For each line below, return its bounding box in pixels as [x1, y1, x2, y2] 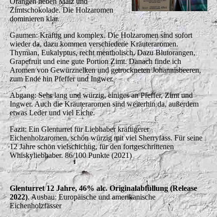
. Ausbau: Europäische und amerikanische [28, 192, 155, 201]
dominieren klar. [10, 14, 59, 23]
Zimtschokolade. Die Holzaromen [10, 5, 113, 14]
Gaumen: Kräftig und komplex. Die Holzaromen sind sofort [10, 31, 192, 39]
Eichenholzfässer [10, 201, 62, 210]
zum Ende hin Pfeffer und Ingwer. [10, 74, 114, 83]
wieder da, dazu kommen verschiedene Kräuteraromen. [10, 39, 178, 48]
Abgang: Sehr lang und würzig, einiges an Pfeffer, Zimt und [10, 91, 193, 99]
